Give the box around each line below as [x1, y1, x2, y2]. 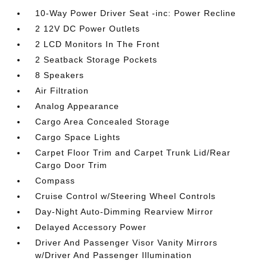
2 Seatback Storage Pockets [35, 54, 158, 64]
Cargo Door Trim [35, 160, 108, 170]
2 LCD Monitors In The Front [35, 39, 160, 49]
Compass [35, 175, 76, 185]
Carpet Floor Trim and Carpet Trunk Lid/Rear [35, 147, 231, 157]
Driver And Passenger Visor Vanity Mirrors [35, 237, 218, 247]
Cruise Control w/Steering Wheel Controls [35, 191, 216, 201]
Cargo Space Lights [35, 132, 121, 142]
